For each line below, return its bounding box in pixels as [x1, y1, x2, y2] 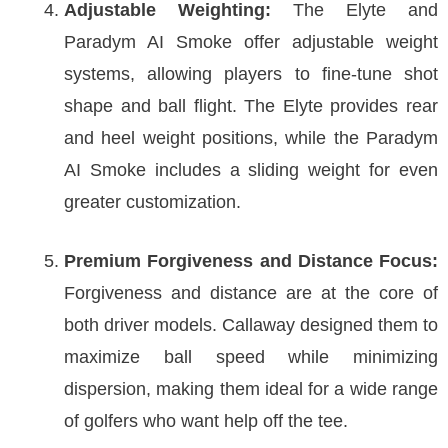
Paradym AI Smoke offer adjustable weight [64, 32, 438, 52]
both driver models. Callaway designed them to [64, 315, 438, 335]
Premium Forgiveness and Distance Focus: [64, 251, 438, 271]
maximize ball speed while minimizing [64, 347, 438, 367]
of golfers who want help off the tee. [64, 411, 348, 431]
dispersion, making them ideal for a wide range [64, 379, 438, 399]
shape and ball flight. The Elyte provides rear [64, 96, 438, 116]
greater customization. [64, 192, 241, 212]
